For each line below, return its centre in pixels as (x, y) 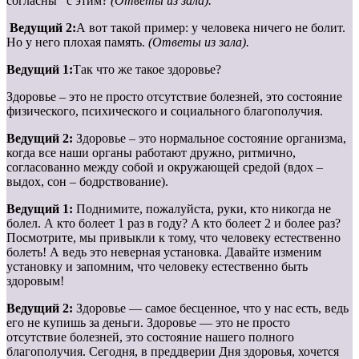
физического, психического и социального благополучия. (165, 111)
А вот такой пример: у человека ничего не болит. (211, 28)
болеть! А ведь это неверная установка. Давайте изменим (164, 252)
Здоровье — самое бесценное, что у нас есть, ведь (212, 309)
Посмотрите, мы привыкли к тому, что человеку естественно (173, 238)
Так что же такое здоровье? (147, 70)
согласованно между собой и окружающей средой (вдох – (165, 167)
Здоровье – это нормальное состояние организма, (211, 139)
